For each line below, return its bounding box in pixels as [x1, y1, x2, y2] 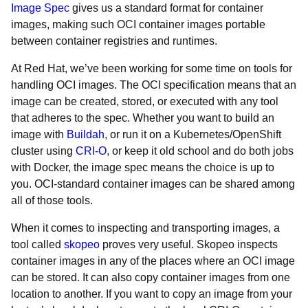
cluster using [11, 145, 76, 157]
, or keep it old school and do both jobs [107, 145, 294, 157]
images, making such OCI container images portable [11, 19, 265, 30]
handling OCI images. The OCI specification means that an [11, 79, 296, 91]
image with [11, 129, 67, 140]
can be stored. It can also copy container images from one [11, 272, 290, 283]
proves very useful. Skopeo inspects [100, 239, 278, 250]
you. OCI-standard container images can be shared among [11, 178, 295, 190]
